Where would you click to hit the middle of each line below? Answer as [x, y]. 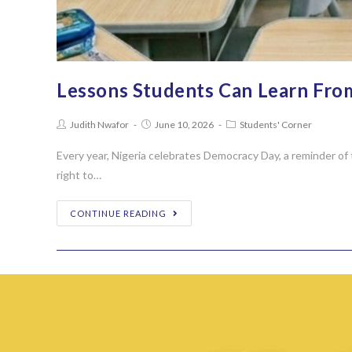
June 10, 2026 [184, 125]
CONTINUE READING [118, 213]
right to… [79, 175]
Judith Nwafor [99, 125]
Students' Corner [276, 125]
